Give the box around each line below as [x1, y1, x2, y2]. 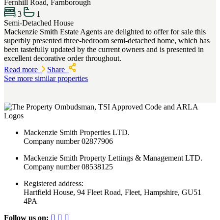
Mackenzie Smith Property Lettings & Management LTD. [24, 153, 202, 162]
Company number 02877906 [24, 137, 113, 145]
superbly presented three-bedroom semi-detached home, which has [4, 36, 210, 45]
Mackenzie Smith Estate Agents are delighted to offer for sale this [4, 27, 206, 36]
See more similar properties [4, 74, 88, 82]
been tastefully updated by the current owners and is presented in [4, 45, 204, 54]
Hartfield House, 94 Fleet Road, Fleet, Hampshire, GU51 [24, 188, 201, 196]
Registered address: [24, 179, 83, 188]
